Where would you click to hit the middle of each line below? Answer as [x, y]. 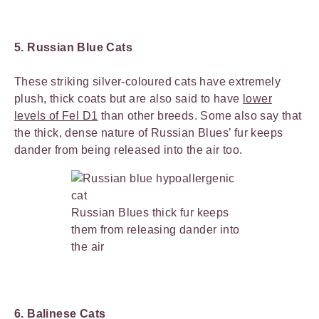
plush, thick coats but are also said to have [129, 98]
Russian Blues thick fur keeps [150, 212]
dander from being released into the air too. [130, 150]
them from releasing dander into [156, 229]
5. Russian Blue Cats [73, 47]
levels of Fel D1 [56, 115]
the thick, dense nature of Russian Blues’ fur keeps [149, 132]
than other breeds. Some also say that [200, 115]
